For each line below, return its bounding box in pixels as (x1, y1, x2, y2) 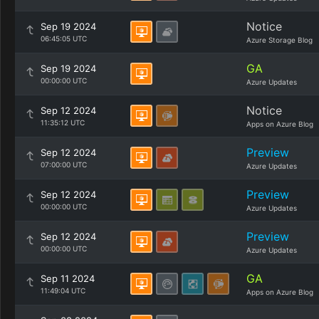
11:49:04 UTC (41, 286, 85, 295)
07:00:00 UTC (41, 160, 87, 169)
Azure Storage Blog (246, 36, 313, 44)
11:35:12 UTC (41, 118, 85, 127)
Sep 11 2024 (41, 273, 95, 284)
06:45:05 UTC (41, 34, 87, 43)
